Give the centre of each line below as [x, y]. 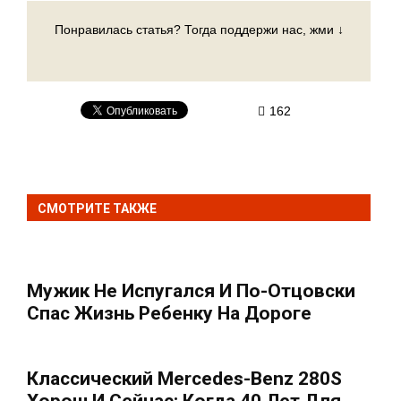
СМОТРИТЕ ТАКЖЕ [97, 208]
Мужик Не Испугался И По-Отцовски [191, 290]
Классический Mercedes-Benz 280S [184, 378]
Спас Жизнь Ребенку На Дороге [169, 313]
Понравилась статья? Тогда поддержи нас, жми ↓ [199, 29]
